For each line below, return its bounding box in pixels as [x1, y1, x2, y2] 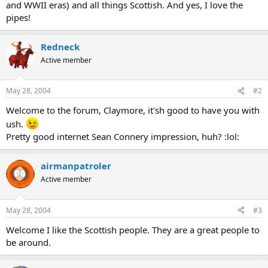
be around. [6, 236, 51, 248]
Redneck [41, 40, 80, 53]
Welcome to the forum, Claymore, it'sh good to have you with [6, 104, 260, 116]
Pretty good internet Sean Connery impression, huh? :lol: [6, 130, 239, 142]
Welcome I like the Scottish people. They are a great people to [6, 223, 260, 236]
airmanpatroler [41, 160, 111, 172]
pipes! [6, 11, 31, 23]
